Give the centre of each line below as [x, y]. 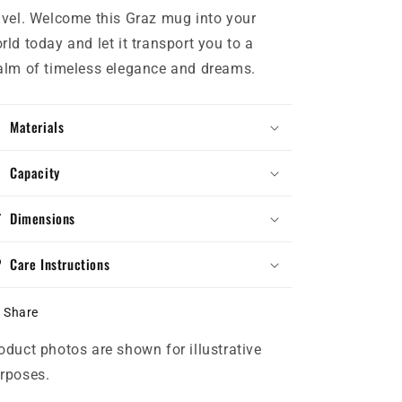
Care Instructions [60, 263]
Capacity [35, 172]
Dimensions [43, 218]
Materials [37, 126]
